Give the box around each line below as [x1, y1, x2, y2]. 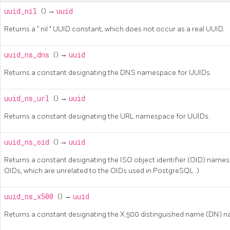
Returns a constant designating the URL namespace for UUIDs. [4, 111, 210, 121]
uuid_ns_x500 [4, 191, 57, 201]
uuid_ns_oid [4, 137, 53, 147]
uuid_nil [4, 6, 41, 16]
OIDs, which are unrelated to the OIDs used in [4, 166, 153, 175]
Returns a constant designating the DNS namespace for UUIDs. [4, 68, 212, 77]
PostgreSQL [153, 166, 195, 175]
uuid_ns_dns [4, 50, 53, 60]
